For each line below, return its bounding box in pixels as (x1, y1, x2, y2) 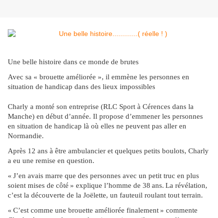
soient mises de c (8, 182, 59, 190)
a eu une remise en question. (8, 157, 94, 165)
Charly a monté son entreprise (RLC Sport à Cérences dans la (8, 103, 194, 111)
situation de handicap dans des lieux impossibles (8, 83, 155, 91)
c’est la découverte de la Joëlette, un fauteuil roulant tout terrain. (8, 191, 203, 200)
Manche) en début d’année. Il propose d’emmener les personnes (8, 112, 203, 121)
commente (164, 206, 198, 215)
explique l (74, 182, 106, 190)
